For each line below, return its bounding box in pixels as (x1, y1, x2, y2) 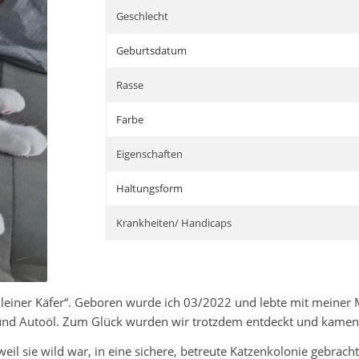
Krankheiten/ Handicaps (116, 216, 232, 230)
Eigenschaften (116, 147, 184, 161)
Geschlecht (116, 9, 169, 23)
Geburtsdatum (116, 43, 188, 58)
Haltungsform (116, 181, 184, 196)
